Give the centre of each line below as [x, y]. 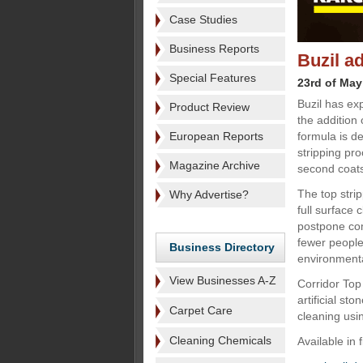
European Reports [216, 136]
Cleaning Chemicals [220, 340]
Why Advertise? [209, 194]
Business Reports [214, 49]
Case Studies [203, 19]
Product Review [209, 107]
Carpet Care [201, 310]
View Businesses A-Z [223, 280]
